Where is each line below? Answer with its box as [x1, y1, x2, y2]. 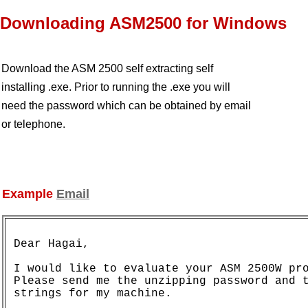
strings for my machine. [14, 287, 172, 300]
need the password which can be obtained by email [1, 99, 251, 111]
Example [2, 186, 56, 201]
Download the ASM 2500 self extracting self [1, 62, 213, 74]
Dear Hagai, [14, 237, 89, 250]
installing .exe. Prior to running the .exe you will [1, 80, 230, 93]
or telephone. [1, 118, 65, 130]
